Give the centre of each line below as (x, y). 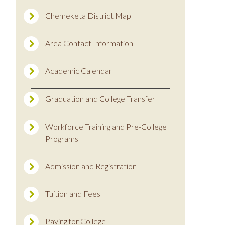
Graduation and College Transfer (100, 99)
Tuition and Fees (73, 194)
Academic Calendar (79, 71)
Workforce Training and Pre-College (106, 126)
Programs (62, 138)
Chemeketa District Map (88, 15)
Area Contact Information (89, 43)
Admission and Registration (91, 166)
